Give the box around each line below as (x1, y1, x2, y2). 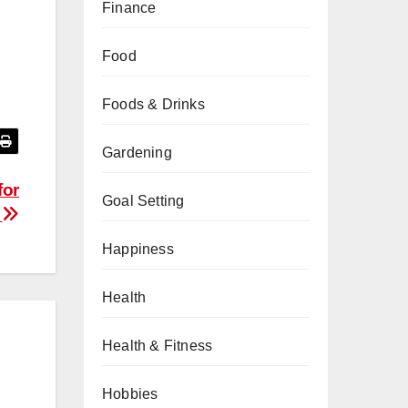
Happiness (102, 241, 174, 257)
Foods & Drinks (102, 97, 205, 112)
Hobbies (102, 386, 158, 402)
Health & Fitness (102, 338, 213, 353)
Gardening (102, 145, 172, 160)
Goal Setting (102, 193, 185, 209)
